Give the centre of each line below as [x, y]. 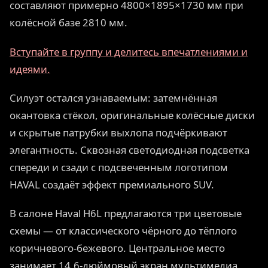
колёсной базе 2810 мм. [68, 23]
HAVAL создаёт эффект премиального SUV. [112, 184]
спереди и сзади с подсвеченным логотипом [119, 167]
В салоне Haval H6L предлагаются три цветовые [126, 213]
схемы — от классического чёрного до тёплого [123, 230]
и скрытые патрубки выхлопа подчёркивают [118, 132]
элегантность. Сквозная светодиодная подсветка [130, 150]
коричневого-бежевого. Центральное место [117, 248]
